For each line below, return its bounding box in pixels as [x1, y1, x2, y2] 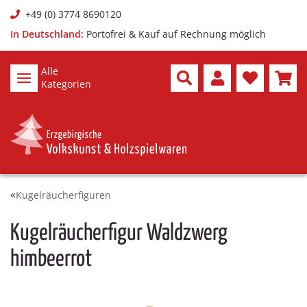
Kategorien [41, 77, 91, 90]
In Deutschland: [10, 27, 84, 40]
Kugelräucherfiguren [16, 188, 111, 201]
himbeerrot [10, 248, 92, 271]
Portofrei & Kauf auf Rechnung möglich [86, 27, 266, 40]
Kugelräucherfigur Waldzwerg [10, 222, 228, 245]
